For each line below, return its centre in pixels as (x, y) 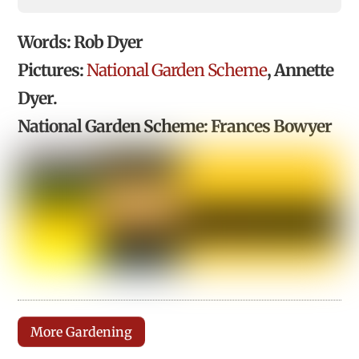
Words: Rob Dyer (81, 43)
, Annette (301, 71)
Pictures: (52, 71)
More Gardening (82, 331)
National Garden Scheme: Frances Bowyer (175, 127)
